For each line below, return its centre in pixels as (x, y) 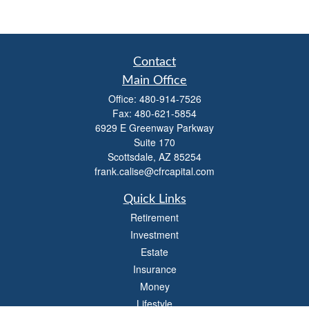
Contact (154, 62)
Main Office (154, 81)
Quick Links (154, 199)
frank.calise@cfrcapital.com (154, 171)
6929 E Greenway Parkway (154, 128)
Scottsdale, (132, 157)
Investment (154, 235)
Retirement (154, 217)
